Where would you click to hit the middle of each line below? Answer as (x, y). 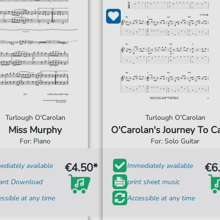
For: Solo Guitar (175, 141)
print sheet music (153, 182)
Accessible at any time (161, 198)
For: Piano (35, 141)
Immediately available (160, 165)
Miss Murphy (35, 130)
